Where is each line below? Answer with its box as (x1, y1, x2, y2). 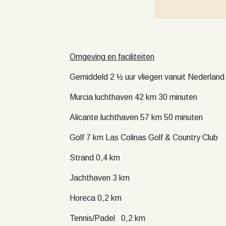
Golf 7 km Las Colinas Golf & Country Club (70, 133, 218, 142)
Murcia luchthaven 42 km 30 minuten (70, 93, 197, 101)
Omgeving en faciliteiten (70, 52, 154, 61)
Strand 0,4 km (70, 153, 120, 162)
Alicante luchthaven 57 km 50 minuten (70, 113, 203, 122)
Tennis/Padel (70, 214, 115, 222)
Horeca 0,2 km (70, 194, 122, 202)
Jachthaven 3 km (70, 174, 130, 182)
